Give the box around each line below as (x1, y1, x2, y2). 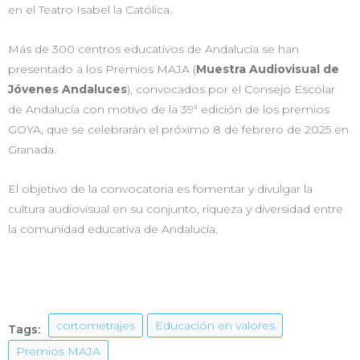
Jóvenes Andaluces (8, 81, 127, 96)
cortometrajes (56, 317, 135, 333)
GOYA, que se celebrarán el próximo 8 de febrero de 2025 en (8, 121, 349, 137)
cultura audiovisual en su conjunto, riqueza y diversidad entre (8, 201, 343, 216)
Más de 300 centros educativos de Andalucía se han (8, 41, 299, 56)
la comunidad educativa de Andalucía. (8, 221, 218, 236)
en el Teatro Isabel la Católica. (8, 2, 172, 17)
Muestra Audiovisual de (196, 61, 339, 76)
